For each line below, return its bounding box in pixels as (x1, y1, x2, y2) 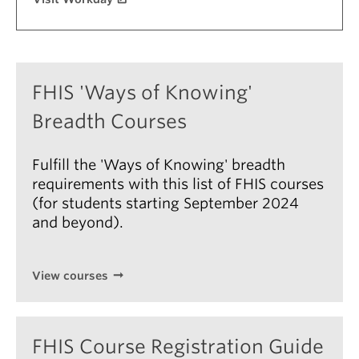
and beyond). (32, 214, 123, 231)
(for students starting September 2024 (32, 195, 299, 212)
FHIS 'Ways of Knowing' (32, 81, 252, 104)
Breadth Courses (32, 110, 187, 133)
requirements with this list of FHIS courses (32, 175, 324, 192)
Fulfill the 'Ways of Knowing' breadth (32, 156, 285, 173)
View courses (32, 269, 108, 282)
